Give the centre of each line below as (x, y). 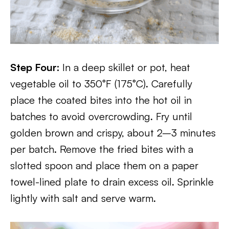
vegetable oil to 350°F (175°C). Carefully (101, 84)
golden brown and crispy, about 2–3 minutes (113, 133)
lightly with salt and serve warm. (83, 198)
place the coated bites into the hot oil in (101, 100)
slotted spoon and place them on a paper (104, 165)
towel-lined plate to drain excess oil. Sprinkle (112, 182)
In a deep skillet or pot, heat (126, 67)
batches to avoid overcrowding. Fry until (101, 116)
